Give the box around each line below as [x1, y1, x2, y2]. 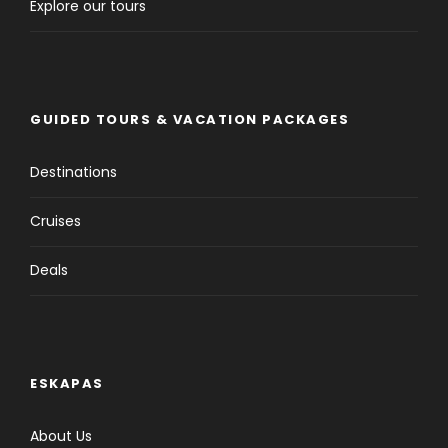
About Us [30, 425, 92, 446]
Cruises [30, 210, 81, 231]
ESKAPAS [30, 373, 104, 393]
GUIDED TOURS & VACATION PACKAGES [30, 109, 349, 129]
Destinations [30, 161, 117, 182]
